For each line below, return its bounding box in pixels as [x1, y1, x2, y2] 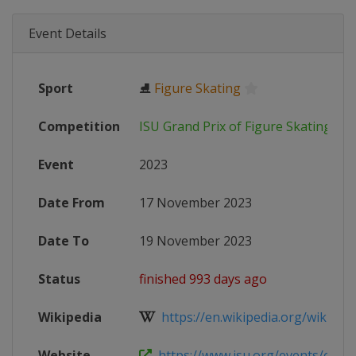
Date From [38, 194, 105, 211]
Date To [38, 232, 89, 250]
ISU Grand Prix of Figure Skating [139, 118, 331, 135]
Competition [38, 118, 120, 135]
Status [38, 270, 80, 288]
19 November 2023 [139, 232, 252, 250]
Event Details [29, 25, 106, 42]
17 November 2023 [139, 194, 252, 211]
